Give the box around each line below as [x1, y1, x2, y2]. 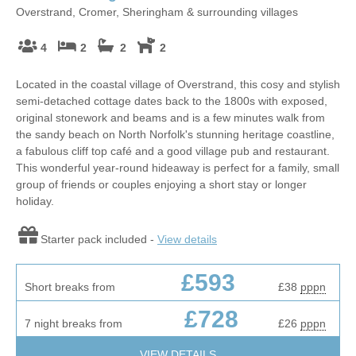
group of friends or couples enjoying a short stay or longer [16, 177, 307, 191]
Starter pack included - [41, 232, 157, 246]
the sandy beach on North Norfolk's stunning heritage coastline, [16, 127, 335, 141]
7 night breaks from [25, 316, 122, 330]
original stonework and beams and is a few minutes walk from [16, 110, 325, 124]
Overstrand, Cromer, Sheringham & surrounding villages [16, 6, 298, 18]
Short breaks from [25, 280, 115, 293]
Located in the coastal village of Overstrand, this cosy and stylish [16, 77, 340, 91]
